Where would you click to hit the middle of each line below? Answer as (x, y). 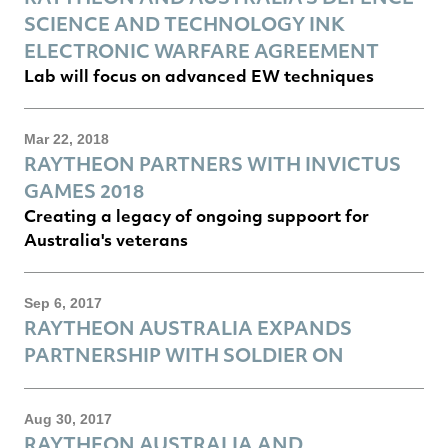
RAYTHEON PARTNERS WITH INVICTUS (212, 163)
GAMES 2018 (84, 190)
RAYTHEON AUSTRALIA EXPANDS (188, 327)
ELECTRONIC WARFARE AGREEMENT (201, 50)
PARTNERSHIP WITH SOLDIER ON (184, 354)
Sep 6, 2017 (63, 302)
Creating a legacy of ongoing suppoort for (196, 215)
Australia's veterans (106, 239)
